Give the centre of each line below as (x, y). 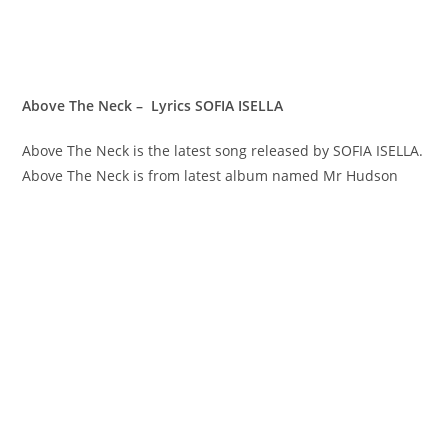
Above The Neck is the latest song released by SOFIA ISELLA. (223, 150)
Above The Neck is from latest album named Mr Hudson (210, 175)
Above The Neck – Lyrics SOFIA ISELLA (155, 105)
